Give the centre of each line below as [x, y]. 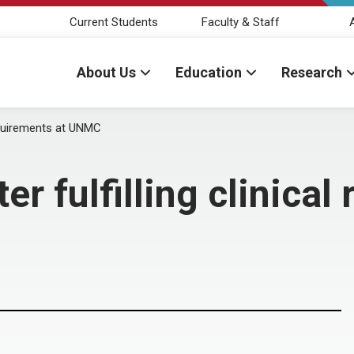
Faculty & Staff [240, 22]
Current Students [114, 22]
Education [209, 72]
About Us [106, 72]
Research [312, 72]
